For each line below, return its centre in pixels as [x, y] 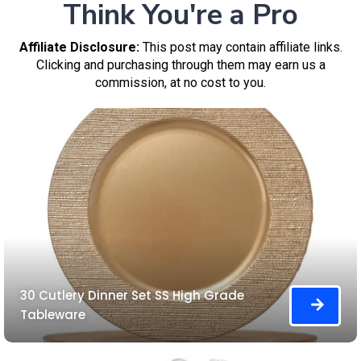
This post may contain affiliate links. [241, 47]
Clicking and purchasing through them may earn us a [180, 64]
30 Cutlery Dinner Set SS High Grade [132, 296]
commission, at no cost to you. [180, 82]
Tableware [53, 315]
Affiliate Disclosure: [79, 47]
